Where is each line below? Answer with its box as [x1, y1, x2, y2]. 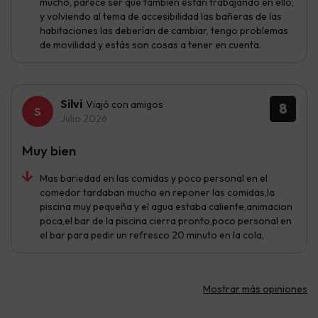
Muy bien [22, 141, 76, 159]
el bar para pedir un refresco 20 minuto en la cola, [40, 228, 264, 241]
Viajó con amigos [86, 97, 163, 111]
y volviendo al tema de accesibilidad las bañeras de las [40, 9, 282, 23]
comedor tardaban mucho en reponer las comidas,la [40, 185, 275, 199]
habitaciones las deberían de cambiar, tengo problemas [40, 23, 288, 37]
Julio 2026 [60, 111, 107, 125]
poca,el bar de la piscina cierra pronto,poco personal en [40, 214, 292, 227]
